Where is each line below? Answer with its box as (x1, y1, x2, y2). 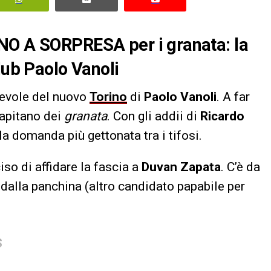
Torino (90, 89, 127, 104)
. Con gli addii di (107, 108, 200, 123)
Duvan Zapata (142, 159, 221, 174)
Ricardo (200, 108, 244, 123)
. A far (217, 89, 250, 104)
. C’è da (221, 159, 260, 174)
